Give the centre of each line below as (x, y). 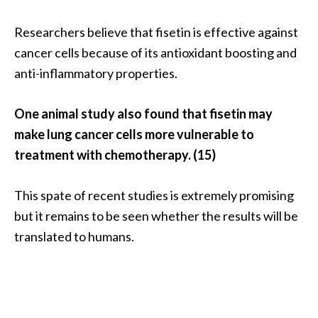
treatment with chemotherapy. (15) (115, 154)
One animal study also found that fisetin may (143, 113)
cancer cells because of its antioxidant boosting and (155, 52)
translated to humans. (74, 236)
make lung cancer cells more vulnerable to (134, 134)
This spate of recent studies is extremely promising (154, 195)
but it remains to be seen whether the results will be (156, 215)
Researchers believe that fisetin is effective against (156, 32)
